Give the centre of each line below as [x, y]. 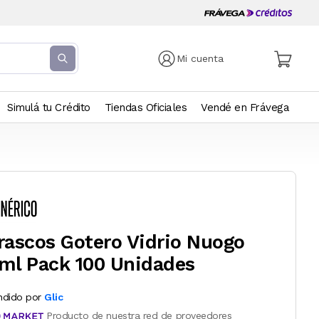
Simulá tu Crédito [49, 108]
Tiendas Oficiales [145, 108]
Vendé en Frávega [245, 108]
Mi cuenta [200, 58]
